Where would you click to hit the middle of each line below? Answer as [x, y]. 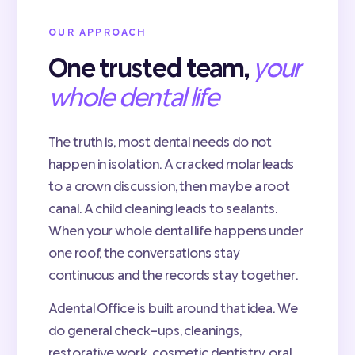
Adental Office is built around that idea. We [173, 308]
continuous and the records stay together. [174, 275]
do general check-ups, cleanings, [145, 330]
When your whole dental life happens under [176, 230]
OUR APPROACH [97, 32]
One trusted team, [149, 67]
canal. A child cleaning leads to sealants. [163, 208]
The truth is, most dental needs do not [160, 141]
